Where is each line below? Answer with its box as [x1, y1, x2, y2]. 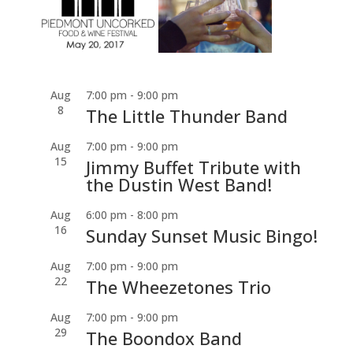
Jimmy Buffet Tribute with [85, 154, 301, 179]
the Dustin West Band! [85, 172, 272, 196]
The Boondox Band [85, 325, 242, 350]
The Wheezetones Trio [85, 274, 271, 299]
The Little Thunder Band [85, 103, 288, 128]
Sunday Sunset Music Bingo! [85, 223, 318, 247]
